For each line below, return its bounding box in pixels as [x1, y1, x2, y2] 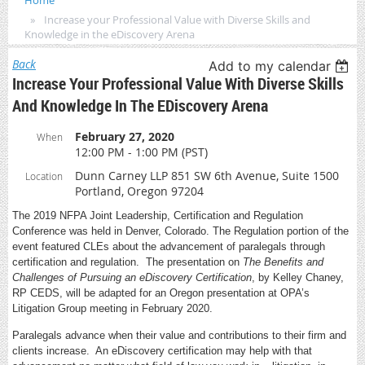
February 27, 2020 [75, 129, 174, 144]
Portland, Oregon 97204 [75, 183, 204, 199]
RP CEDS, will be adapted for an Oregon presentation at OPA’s [12, 287, 310, 299]
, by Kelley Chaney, [252, 271, 344, 284]
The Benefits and [243, 256, 323, 268]
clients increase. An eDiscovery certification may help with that [12, 345, 312, 357]
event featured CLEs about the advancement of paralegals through [12, 240, 325, 253]
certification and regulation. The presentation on [12, 256, 243, 268]
